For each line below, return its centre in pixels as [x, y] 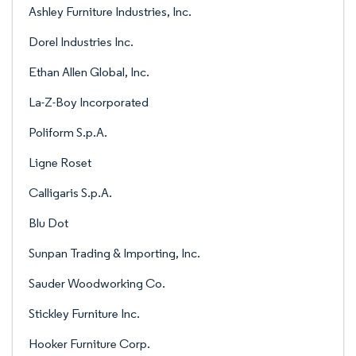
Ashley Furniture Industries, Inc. [110, 12]
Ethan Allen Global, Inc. [89, 72]
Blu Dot [48, 223]
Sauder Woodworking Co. [97, 283]
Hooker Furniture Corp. [89, 344]
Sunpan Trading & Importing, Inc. [114, 253]
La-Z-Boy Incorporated [89, 102]
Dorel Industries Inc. [81, 42]
